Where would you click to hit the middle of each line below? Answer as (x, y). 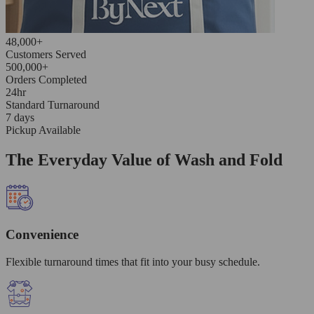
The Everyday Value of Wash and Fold (144, 159)
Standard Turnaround (53, 104)
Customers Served (46, 54)
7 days (20, 117)
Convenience (42, 235)
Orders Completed (46, 79)
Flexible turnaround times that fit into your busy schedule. (133, 262)
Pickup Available (43, 130)
